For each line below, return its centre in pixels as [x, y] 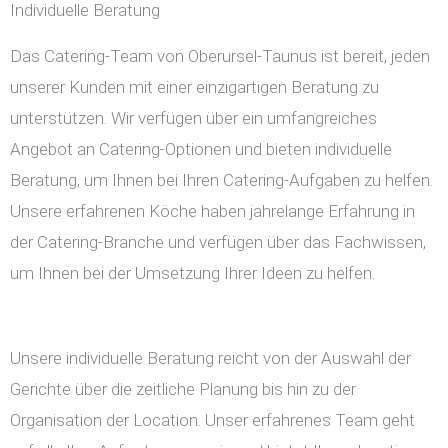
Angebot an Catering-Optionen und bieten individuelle [201, 149]
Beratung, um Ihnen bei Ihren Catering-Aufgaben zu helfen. [221, 180]
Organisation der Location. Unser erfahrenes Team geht [212, 420]
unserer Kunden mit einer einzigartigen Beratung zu [194, 87]
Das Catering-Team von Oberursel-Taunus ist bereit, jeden [220, 56]
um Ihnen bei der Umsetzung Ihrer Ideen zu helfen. [192, 273]
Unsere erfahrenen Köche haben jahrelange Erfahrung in [212, 211]
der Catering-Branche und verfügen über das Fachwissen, [218, 242]
